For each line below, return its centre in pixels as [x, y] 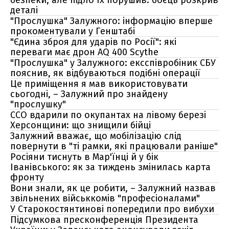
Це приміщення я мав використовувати [99, 84]
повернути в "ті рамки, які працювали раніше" [114, 146]
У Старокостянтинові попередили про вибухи [112, 209]
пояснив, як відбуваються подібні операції [105, 73]
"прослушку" [38, 104]
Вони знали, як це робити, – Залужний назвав [113, 188]
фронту [27, 177]
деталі [24, 10]
